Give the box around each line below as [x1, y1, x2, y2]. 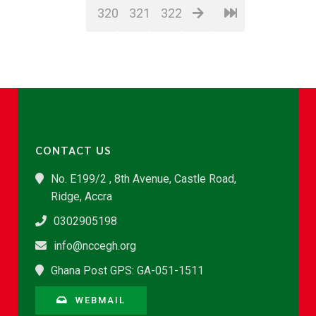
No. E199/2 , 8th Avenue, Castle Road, [51, 172, 236, 186]
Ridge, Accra [51, 190, 112, 203]
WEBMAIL [75, 295, 126, 305]
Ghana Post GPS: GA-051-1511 [51, 264, 204, 277]
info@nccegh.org [54, 239, 136, 253]
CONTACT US [35, 142, 111, 157]
